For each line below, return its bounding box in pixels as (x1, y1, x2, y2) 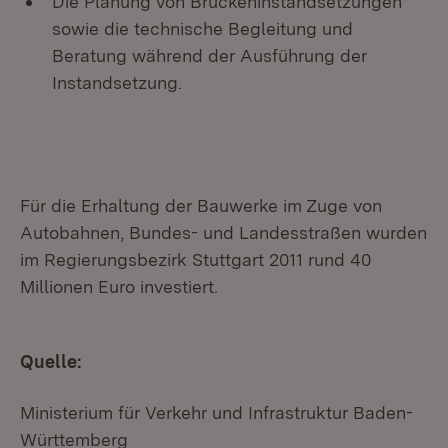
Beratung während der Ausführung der (52, 45, 367, 66)
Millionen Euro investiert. (20, 276, 218, 297)
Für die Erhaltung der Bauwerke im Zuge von (20, 195, 382, 216)
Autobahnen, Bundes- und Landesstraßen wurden (20, 222, 427, 243)
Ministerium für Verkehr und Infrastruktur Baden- (20, 402, 413, 423)
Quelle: (20, 351, 81, 372)
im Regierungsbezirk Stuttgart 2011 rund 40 (20, 249, 371, 270)
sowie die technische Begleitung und (52, 18, 353, 39)
